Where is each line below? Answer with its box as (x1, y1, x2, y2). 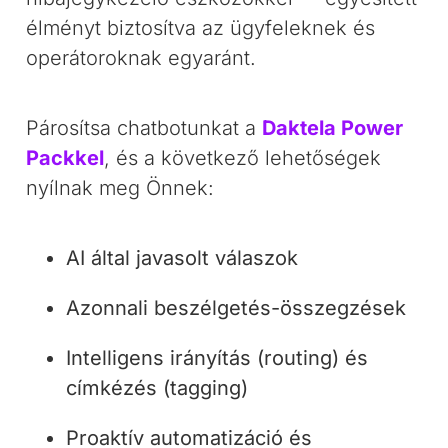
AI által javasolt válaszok (66, 246, 299, 270)
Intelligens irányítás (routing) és (66, 346, 369, 370)
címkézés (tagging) (66, 376, 249, 400)
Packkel (26, 146, 105, 170)
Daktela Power (262, 116, 404, 140)
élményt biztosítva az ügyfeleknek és (26, 16, 376, 40)
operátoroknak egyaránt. (26, 46, 257, 70)
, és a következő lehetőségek (104, 146, 382, 170)
